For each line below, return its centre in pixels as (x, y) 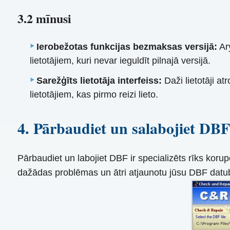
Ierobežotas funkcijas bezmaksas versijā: (127, 47)
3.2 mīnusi (44, 18)
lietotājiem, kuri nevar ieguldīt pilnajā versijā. (120, 61)
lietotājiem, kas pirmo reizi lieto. (94, 95)
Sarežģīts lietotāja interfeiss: (99, 81)
